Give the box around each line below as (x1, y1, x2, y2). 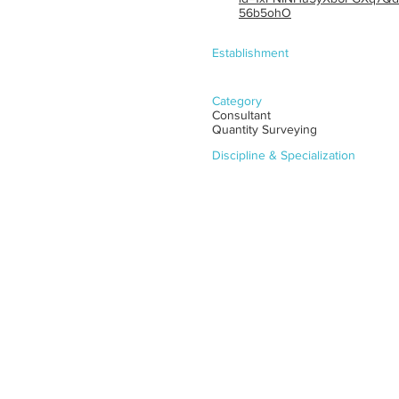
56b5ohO (239, 5, 291, 20)
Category (212, 94, 262, 108)
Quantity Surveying (212, 122, 317, 136)
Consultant (212, 108, 271, 122)
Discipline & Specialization (212, 148, 355, 162)
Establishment (212, 45, 289, 60)
